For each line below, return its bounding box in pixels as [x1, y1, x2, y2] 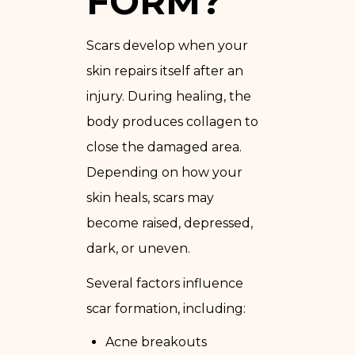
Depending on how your [86, 164, 242, 180]
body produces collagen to [86, 113, 258, 129]
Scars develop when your [86, 37, 248, 53]
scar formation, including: [86, 300, 246, 316]
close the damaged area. [86, 139, 242, 155]
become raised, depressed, [86, 215, 253, 231]
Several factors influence [86, 275, 243, 291]
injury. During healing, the [86, 88, 251, 104]
